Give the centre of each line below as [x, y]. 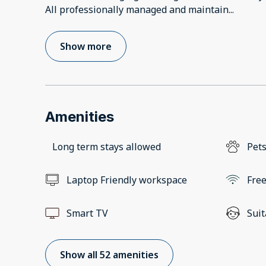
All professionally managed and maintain [137, 10]
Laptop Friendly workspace [127, 180]
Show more [86, 47]
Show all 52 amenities [109, 255]
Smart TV [87, 213]
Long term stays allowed [107, 147]
